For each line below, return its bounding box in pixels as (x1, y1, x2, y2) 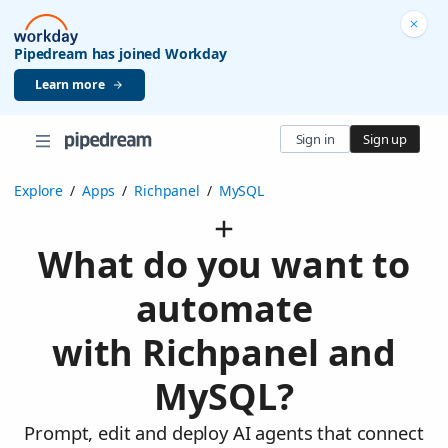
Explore (14, 181, 63, 201)
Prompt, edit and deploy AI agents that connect (24, 420, 424, 446)
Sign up (363, 129, 407, 148)
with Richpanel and (51, 328, 397, 378)
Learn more (35, 75, 105, 93)
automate (135, 284, 313, 334)
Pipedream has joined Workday (14, 43, 227, 63)
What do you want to (37, 240, 411, 290)
